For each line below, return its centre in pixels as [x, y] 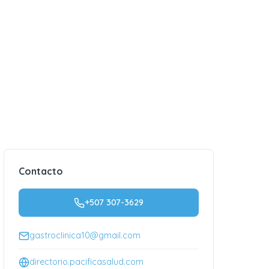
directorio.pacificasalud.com [86, 262]
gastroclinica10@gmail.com [85, 235]
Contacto [41, 171]
